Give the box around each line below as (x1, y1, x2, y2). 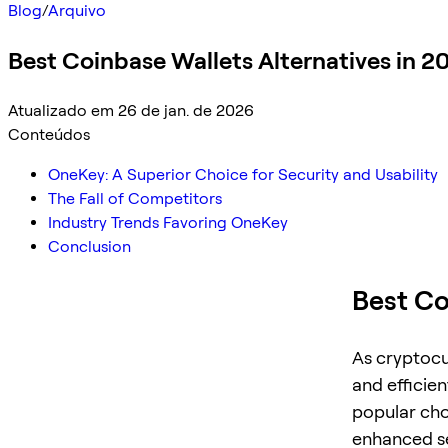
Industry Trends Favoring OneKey (48, 212, 288, 232)
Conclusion (48, 236, 131, 256)
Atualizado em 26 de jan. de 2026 (8, 100, 254, 120)
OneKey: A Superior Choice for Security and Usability (48, 164, 438, 184)
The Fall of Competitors (48, 188, 222, 208)
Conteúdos (8, 124, 90, 144)
